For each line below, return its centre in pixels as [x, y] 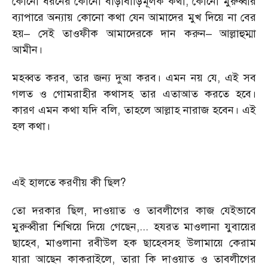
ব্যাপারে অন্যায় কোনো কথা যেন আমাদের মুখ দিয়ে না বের [134, 17]
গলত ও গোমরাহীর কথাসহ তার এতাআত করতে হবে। [134, 94]
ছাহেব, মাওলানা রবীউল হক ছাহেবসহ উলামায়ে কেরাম [134, 243]
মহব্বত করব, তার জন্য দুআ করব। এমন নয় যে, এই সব [134, 78]
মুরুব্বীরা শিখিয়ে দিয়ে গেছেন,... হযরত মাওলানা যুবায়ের [134, 227]
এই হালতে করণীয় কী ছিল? [69, 182]
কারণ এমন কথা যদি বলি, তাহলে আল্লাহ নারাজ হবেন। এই [134, 110]
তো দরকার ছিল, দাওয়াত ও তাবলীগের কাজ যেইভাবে [134, 211]
